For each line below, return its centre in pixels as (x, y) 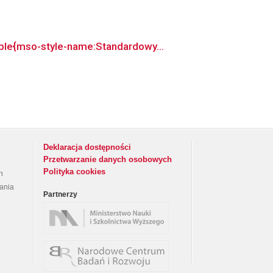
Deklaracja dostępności (87, 147)
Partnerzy (60, 194)
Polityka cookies (74, 172)
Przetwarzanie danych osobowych (108, 159)
